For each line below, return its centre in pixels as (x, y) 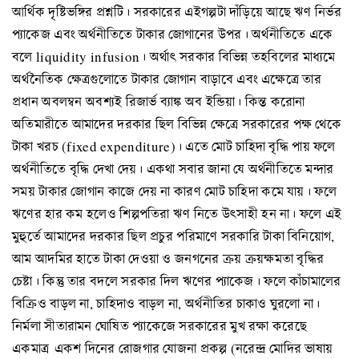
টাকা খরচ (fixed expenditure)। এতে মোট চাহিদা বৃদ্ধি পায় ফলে (174, 147)
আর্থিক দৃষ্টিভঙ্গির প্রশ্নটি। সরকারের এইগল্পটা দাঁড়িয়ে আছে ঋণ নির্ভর (177, 12)
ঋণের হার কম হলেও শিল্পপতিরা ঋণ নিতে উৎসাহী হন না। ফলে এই (177, 214)
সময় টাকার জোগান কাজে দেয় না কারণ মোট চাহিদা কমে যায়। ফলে (174, 192)
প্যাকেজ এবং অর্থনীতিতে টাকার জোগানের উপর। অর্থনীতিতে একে (173, 34)
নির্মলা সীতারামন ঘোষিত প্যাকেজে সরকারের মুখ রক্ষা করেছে (159, 326)
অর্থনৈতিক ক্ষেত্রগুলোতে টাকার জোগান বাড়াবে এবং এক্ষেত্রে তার (167, 79)
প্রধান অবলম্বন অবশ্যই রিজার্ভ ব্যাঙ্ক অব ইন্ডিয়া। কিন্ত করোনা (159, 102)
